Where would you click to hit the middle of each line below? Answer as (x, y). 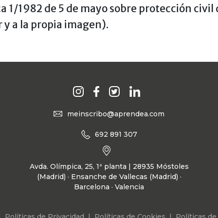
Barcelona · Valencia (109, 187)
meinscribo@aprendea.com (116, 114)
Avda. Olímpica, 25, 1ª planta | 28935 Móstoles (109, 166)
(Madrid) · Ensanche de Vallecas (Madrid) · (109, 176)
